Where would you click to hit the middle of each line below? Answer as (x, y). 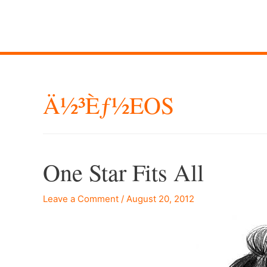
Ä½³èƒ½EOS (108, 105)
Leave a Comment (81, 199)
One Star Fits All (123, 172)
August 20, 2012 (160, 199)
